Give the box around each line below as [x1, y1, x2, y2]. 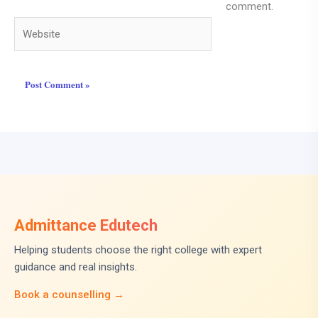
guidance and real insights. [14, 261, 137, 274]
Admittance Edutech [14, 216, 158, 235]
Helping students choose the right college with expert [14, 243, 262, 257]
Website [13, 18, 51, 31]
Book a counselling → [14, 288, 124, 302]
